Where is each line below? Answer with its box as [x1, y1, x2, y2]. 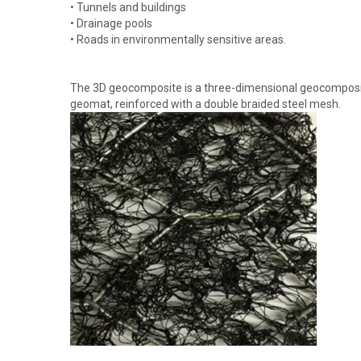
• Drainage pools [70, 16, 152, 30]
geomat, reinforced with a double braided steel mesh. [70, 97, 341, 110]
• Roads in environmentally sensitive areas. [70, 32, 286, 46]
